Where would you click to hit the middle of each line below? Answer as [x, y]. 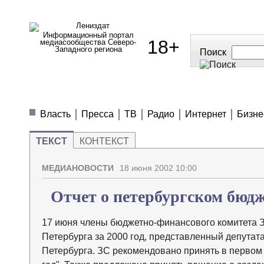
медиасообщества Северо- [88, 42]
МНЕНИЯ [171, 94]
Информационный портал [88, 35]
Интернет [205, 114]
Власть [55, 114]
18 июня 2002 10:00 [158, 168]
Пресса [97, 114]
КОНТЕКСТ [104, 141]
